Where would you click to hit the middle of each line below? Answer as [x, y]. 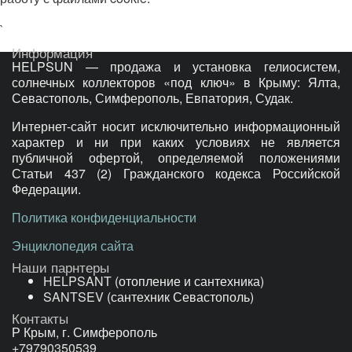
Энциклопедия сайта [73, 246]
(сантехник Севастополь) [179, 297]
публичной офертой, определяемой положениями [176, 158]
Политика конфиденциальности [104, 217]
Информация [52, 52]
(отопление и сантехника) [188, 281]
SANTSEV [73, 297]
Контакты [40, 318]
